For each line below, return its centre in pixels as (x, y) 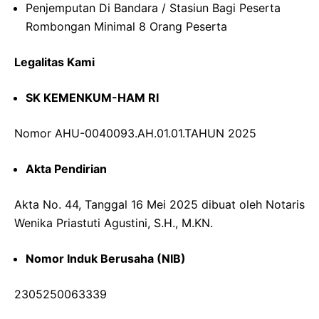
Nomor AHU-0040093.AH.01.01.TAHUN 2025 (135, 134)
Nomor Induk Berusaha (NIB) (106, 259)
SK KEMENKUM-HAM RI (92, 98)
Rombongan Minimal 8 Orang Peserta (126, 27)
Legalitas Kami (54, 62)
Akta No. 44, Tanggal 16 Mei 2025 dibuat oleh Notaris (159, 205)
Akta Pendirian (66, 169)
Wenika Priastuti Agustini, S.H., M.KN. (114, 223)
